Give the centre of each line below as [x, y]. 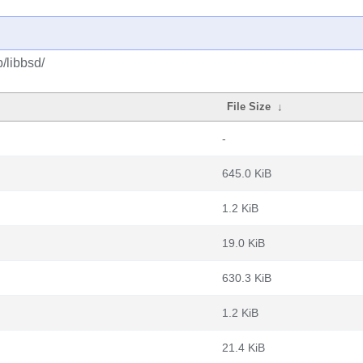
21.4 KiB [243, 348]
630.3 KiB [247, 278]
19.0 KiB [243, 243]
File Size [249, 107]
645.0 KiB [247, 173]
